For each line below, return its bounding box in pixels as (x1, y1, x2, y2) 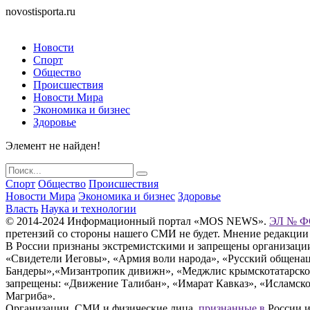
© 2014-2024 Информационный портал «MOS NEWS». (6, 215, 269, 227)
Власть (6, 203, 38, 215)
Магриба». (6, 290, 55, 302)
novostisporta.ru (6, 6, 75, 17)
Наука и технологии (41, 203, 136, 215)
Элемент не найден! (6, 140, 100, 152)
